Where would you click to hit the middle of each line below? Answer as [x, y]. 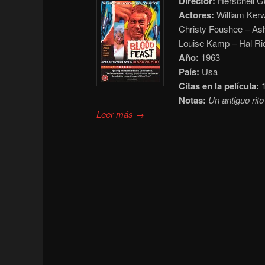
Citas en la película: [219, 85]
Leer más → [121, 114]
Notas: [192, 100]
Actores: [196, 14]
